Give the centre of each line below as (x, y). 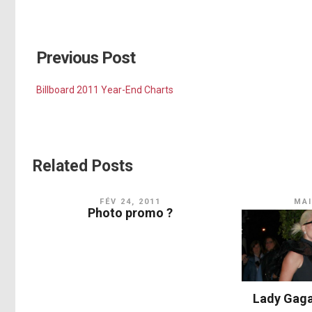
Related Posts (83, 166)
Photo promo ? (130, 213)
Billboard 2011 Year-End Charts (105, 90)
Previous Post (86, 58)
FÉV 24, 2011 (130, 202)
